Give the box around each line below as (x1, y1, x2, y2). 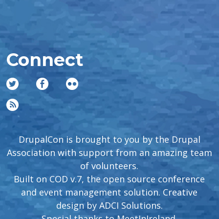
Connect (6, 48, 84, 70)
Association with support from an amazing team (6, 146, 212, 158)
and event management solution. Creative (21, 186, 198, 198)
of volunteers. (80, 159, 139, 172)
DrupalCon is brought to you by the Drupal (18, 133, 200, 145)
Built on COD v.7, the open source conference (14, 173, 205, 185)
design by (56, 199, 99, 211)
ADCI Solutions (99, 199, 161, 211)
